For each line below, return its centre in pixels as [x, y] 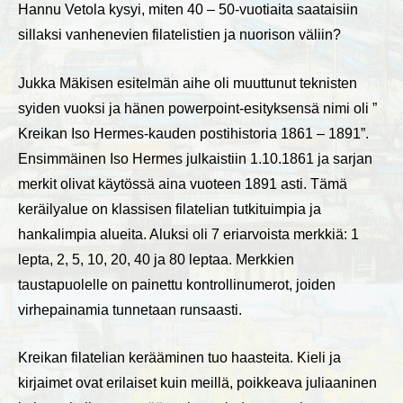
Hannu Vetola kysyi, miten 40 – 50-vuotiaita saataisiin [188, 10]
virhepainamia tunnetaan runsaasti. [130, 309]
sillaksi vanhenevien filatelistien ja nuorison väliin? [179, 35]
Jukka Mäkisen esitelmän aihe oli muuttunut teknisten [188, 83]
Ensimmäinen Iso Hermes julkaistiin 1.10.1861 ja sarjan [195, 158]
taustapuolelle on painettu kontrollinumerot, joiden [177, 284]
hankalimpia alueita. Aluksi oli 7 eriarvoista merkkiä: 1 [188, 234]
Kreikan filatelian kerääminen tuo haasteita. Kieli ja [179, 358]
